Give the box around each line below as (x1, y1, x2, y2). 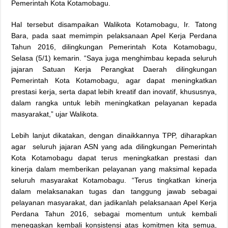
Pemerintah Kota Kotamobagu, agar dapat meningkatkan (11, 76, 217, 85)
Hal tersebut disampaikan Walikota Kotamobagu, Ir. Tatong (11, 20, 217, 29)
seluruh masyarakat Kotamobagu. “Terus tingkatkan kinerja (11, 176, 217, 185)
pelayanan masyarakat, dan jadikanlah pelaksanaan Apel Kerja (11, 198, 217, 207)
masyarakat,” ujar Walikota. (11, 110, 99, 119)
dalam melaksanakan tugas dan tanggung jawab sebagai (11, 187, 217, 196)
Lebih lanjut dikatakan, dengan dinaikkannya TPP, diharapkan (11, 131, 217, 140)
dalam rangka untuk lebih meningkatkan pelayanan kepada (11, 99, 217, 107)
